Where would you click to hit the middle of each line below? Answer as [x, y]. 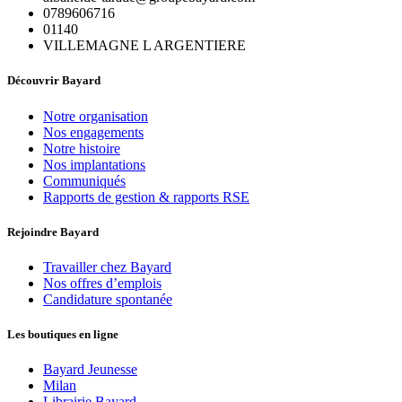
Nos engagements [93, 132]
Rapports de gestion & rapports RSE [146, 197]
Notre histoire [82, 148]
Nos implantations [94, 164]
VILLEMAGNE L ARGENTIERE [144, 46]
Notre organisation [96, 116]
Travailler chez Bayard [107, 267]
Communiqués [84, 180]
